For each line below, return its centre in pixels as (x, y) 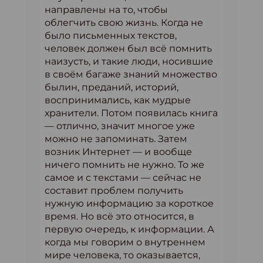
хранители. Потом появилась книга (131, 113)
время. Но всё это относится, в (119, 216)
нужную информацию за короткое (129, 203)
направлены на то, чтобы (106, 9)
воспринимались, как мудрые (118, 100)
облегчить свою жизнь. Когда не (124, 22)
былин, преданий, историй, (112, 87)
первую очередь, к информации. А (129, 229)
